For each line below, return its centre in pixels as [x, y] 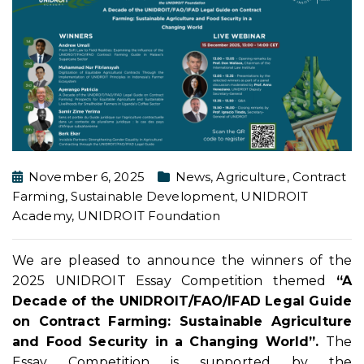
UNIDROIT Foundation [148, 216]
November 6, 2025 [87, 177]
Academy [42, 216]
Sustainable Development [153, 197]
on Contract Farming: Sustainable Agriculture [182, 321]
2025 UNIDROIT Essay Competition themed [174, 280]
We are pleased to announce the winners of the [182, 260]
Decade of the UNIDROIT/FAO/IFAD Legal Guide [182, 301]
